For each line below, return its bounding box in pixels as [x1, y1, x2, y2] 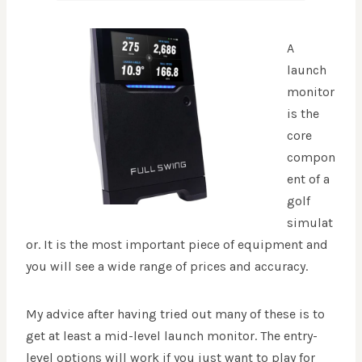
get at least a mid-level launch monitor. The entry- [26, 327, 318, 343]
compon [287, 149, 335, 165]
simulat [287, 214, 333, 230]
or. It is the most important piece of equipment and [26, 236, 328, 252]
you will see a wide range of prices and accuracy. [26, 258, 308, 274]
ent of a [287, 170, 330, 187]
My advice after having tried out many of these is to [26, 305, 325, 322]
